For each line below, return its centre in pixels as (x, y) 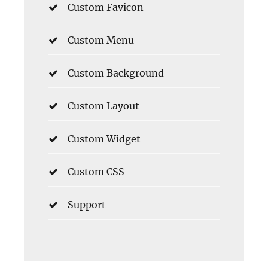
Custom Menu (101, 40)
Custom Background (116, 73)
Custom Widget (104, 139)
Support (87, 205)
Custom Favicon (106, 7)
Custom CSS (96, 172)
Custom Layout (103, 106)
